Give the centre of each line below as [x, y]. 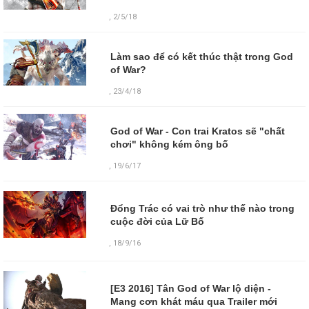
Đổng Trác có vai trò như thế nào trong [202, 209]
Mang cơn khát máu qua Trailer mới [193, 302]
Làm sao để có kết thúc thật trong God [201, 56]
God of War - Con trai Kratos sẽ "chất [197, 131]
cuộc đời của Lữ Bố [157, 222]
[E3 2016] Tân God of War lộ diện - [190, 289]
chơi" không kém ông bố [169, 144]
